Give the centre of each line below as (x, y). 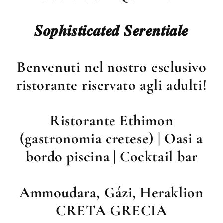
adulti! (186, 85)
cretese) (130, 138)
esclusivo (179, 67)
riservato (109, 85)
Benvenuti (49, 67)
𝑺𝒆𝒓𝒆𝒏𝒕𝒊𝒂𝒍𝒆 (156, 31)
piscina (88, 156)
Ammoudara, (60, 192)
